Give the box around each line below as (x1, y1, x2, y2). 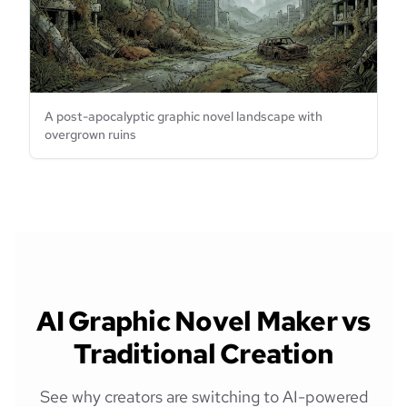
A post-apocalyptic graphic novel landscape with (45, 107, 323, 124)
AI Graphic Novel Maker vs (36, 302, 371, 339)
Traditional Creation (74, 334, 333, 372)
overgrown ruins (45, 125, 136, 143)
